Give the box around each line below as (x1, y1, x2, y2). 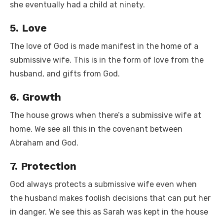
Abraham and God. (10, 138, 78, 147)
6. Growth (10, 90, 61, 103)
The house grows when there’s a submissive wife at (10, 110, 201, 120)
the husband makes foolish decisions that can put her (10, 193, 211, 203)
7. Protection (10, 159, 76, 172)
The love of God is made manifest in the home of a (10, 41, 198, 51)
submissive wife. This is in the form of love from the (10, 55, 204, 65)
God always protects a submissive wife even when (10, 179, 197, 189)
